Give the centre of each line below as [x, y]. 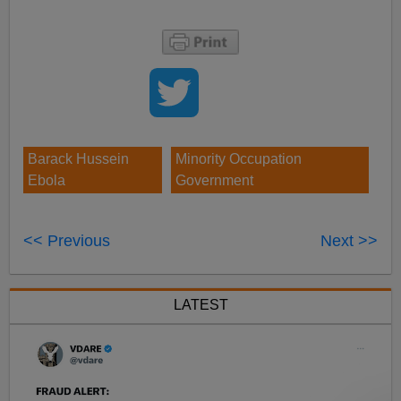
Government [214, 180]
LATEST [200, 304]
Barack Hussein [79, 158]
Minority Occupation [238, 158]
